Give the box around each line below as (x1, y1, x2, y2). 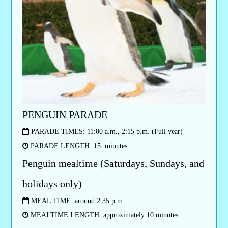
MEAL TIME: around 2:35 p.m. (28, 196, 125, 205)
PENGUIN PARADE (22, 108, 107, 120)
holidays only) (22, 178, 82, 189)
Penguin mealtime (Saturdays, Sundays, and (22, 157, 204, 169)
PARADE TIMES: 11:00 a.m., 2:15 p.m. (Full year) (28, 127, 183, 135)
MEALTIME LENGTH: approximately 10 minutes (28, 211, 178, 219)
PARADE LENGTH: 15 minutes (28, 141, 127, 150)
